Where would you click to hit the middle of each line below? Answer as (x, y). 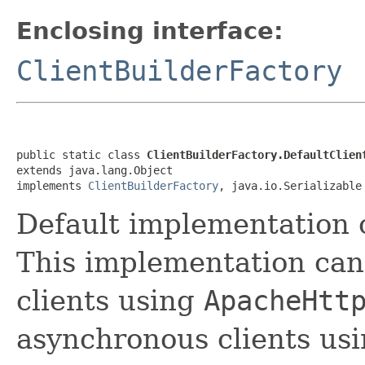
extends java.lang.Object (95, 170)
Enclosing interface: (150, 31)
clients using (110, 300)
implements (52, 185)
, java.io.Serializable (290, 185)
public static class (81, 154)
